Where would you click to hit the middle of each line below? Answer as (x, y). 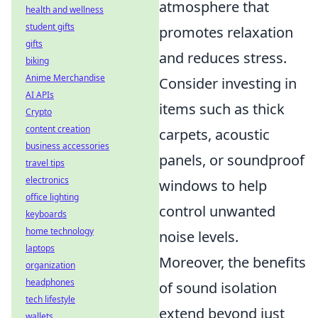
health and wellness (65, 10)
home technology (60, 231)
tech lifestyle (50, 299)
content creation (58, 129)
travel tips (45, 163)
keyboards (46, 214)
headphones (50, 282)
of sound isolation (218, 288)
